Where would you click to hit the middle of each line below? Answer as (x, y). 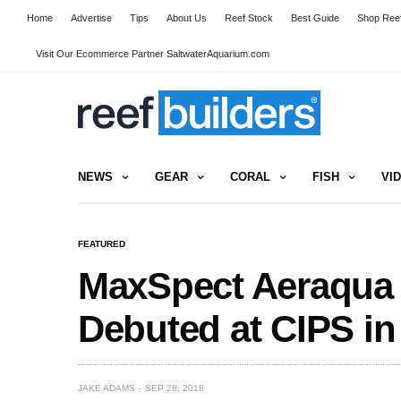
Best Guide (315, 18)
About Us (187, 18)
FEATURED (102, 243)
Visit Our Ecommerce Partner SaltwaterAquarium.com (153, 54)
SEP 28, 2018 (175, 388)
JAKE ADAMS (107, 388)
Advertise (91, 18)
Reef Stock (249, 18)
